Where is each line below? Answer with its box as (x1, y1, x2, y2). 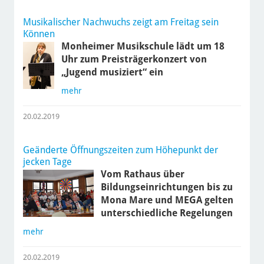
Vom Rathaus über (100, 169, 184, 180)
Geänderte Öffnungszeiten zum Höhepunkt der (22, 144, 218, 156)
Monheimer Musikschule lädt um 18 (61, 41, 225, 52)
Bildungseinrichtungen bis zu (100, 181, 233, 193)
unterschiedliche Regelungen (100, 207, 233, 219)
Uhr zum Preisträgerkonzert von (61, 54, 207, 65)
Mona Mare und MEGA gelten (100, 194, 233, 206)
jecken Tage (22, 156, 72, 168)
